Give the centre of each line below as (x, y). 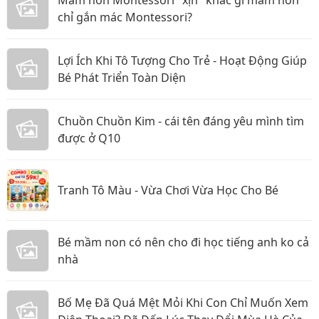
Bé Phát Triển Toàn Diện (122, 78)
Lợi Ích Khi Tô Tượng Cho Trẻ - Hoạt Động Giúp (182, 61)
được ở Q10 (89, 138)
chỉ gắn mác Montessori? (125, 17)
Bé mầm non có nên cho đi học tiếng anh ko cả (183, 242)
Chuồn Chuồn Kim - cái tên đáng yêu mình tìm (181, 121)
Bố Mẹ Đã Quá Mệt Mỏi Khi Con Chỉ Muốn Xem (183, 303)
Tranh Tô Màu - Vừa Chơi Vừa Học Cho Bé (168, 190)
